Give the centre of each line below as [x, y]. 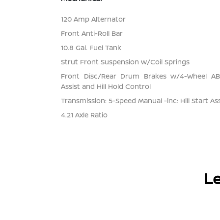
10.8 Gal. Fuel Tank [91, 48]
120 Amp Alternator [94, 19]
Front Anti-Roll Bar [92, 33]
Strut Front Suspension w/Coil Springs [125, 62]
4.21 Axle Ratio [84, 115]
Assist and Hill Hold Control [106, 86]
